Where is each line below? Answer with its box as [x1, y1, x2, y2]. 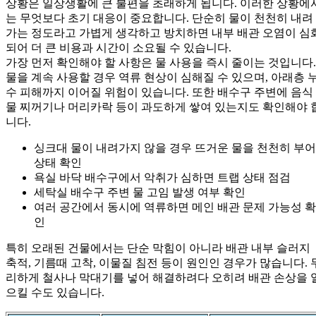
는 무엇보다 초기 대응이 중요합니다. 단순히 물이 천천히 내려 [6, 11, 313, 24]
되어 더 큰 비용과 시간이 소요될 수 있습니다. [6, 41, 231, 54]
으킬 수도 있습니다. [6, 286, 104, 298]
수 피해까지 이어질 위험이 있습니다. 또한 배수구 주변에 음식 [6, 85, 313, 98]
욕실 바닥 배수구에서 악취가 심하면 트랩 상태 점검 [34, 171, 291, 183]
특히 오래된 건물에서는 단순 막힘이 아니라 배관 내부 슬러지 [6, 241, 310, 254]
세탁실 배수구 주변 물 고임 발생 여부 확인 [34, 186, 245, 198]
